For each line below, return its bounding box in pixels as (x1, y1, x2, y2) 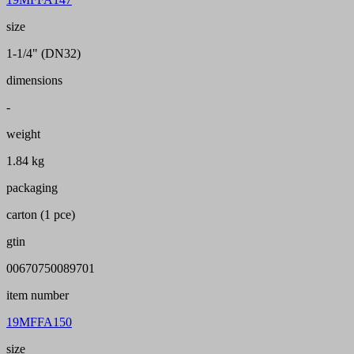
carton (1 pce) (6, 208, 75, 222)
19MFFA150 (6, 315, 72, 330)
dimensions (6, 73, 62, 88)
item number (6, 288, 69, 303)
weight (6, 127, 40, 141)
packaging (6, 181, 58, 195)
